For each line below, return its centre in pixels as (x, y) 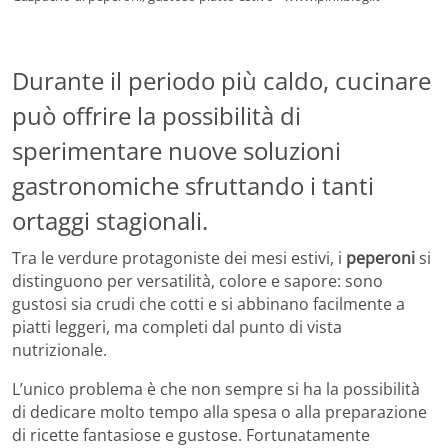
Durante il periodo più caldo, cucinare (221, 80)
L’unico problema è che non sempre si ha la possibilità (216, 389)
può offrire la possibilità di (156, 115)
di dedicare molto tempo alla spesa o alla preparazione (219, 412)
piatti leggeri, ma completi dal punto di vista (177, 327)
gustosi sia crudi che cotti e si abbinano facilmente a (208, 304)
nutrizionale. (59, 350)
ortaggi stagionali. (110, 220)
